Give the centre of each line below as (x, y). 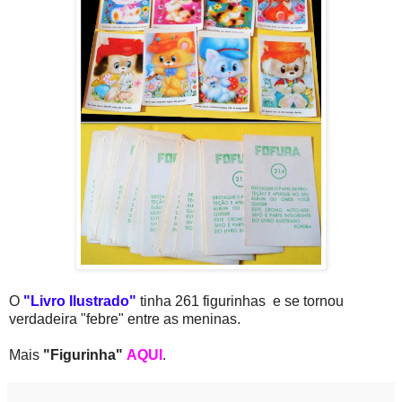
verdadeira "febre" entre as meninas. (125, 319)
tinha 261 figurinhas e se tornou (242, 301)
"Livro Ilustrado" (82, 301)
